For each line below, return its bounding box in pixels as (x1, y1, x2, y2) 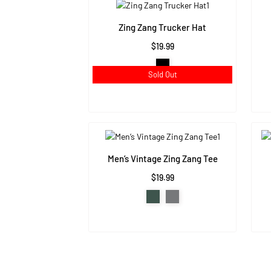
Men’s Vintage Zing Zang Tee (107, 153, 218, 165)
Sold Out (148, 70, 177, 80)
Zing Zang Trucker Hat (119, 22, 207, 33)
